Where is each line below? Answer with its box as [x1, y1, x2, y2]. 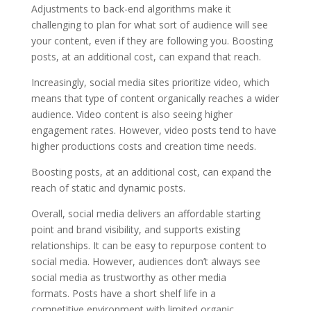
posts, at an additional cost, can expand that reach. [31, 49, 267, 63]
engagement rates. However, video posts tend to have [31, 123, 276, 137]
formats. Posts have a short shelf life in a [31, 286, 216, 300]
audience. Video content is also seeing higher [31, 107, 233, 121]
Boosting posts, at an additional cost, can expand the [31, 165, 271, 178]
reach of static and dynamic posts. [31, 180, 191, 194]
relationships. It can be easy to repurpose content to [31, 238, 267, 252]
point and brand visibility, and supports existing [31, 222, 240, 236]
